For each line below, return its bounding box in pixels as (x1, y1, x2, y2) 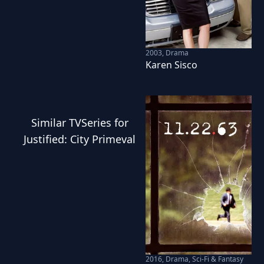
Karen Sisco (145, 58, 197, 71)
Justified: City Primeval (24, 132, 136, 146)
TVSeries (68, 115, 111, 130)
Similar (31, 115, 69, 130)
